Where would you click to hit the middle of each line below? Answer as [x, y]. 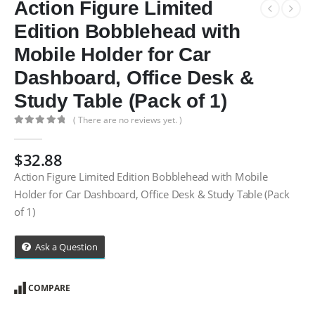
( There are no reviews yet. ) [128, 120]
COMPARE [49, 288]
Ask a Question [66, 247]
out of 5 [38, 131]
